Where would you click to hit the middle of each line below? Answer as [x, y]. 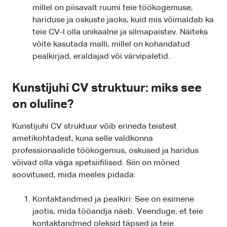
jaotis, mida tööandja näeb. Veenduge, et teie [118, 212]
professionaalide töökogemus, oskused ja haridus [105, 151]
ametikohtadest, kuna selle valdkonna [83, 139]
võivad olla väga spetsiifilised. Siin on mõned [96, 163]
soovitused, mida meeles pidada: [74, 176]
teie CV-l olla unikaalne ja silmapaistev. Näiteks [120, 33]
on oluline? [43, 105]
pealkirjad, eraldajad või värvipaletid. [101, 57]
